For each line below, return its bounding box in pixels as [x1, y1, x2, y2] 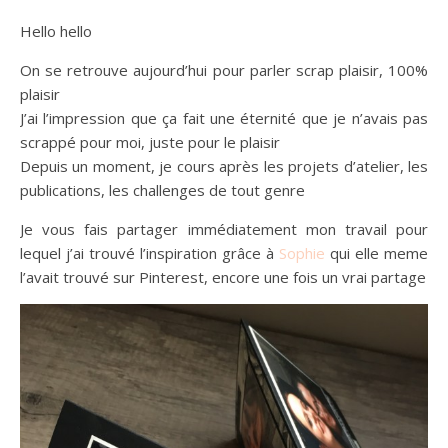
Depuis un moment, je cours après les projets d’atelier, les [20, 156, 428, 176]
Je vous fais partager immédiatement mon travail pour [20, 219, 428, 239]
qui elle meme [325, 243, 428, 263]
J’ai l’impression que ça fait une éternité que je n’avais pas [20, 108, 428, 128]
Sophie [279, 243, 325, 263]
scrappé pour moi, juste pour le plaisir [20, 132, 280, 152]
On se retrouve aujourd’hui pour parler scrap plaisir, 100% [20, 60, 428, 80]
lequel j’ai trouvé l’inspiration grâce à [20, 243, 279, 263]
